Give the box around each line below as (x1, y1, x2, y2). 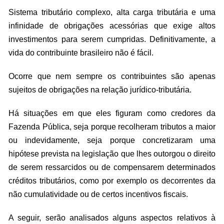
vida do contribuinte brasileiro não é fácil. (8, 48, 153, 57)
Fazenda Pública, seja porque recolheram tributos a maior (8, 122, 215, 131)
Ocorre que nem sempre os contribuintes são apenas (8, 72, 215, 80)
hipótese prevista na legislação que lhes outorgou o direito (8, 149, 215, 158)
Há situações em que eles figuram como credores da (8, 109, 215, 117)
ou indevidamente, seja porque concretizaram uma (8, 136, 215, 144)
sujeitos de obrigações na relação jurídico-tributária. (8, 85, 191, 94)
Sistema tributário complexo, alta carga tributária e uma (8, 8, 215, 16)
